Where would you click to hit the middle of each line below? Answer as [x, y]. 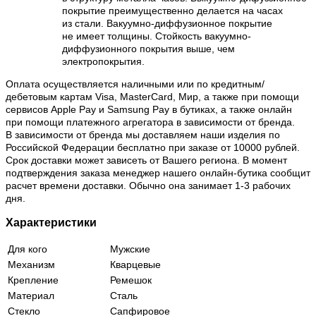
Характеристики [51, 223]
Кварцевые [135, 264]
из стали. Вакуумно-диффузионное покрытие [167, 23]
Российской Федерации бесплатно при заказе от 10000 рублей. [153, 147]
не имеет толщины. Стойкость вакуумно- [157, 36]
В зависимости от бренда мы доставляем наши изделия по [143, 134]
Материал [31, 295]
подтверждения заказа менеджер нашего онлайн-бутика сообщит [158, 172]
